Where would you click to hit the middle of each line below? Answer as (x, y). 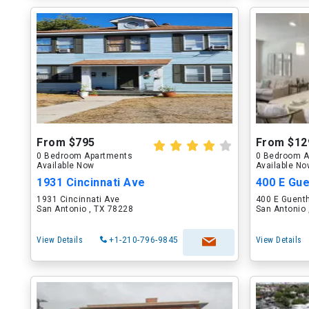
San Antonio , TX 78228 (85, 209)
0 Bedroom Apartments (84, 156)
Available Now (66, 166)
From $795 (66, 142)
